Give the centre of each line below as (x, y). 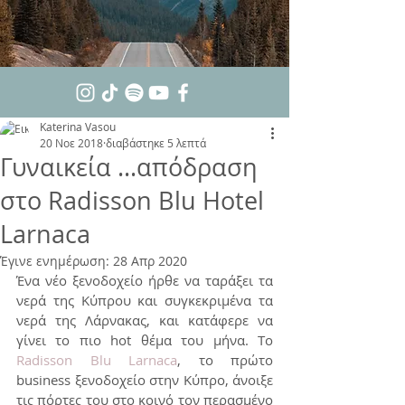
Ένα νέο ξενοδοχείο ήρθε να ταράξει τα (145, 280)
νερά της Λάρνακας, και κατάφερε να (145, 320)
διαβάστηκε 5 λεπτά (156, 143)
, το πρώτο (225, 360)
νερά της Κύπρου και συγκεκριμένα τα (145, 300)
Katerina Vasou (78, 127)
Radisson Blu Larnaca (97, 360)
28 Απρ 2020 (150, 261)
